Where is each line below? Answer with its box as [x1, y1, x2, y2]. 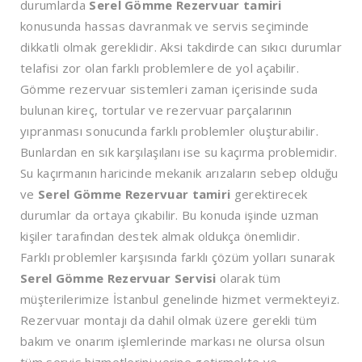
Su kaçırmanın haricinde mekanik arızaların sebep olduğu [20, 164, 339, 181]
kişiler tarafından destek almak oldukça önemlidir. [20, 227, 300, 244]
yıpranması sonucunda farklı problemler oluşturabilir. [20, 122, 318, 139]
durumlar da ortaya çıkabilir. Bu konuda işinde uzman [20, 206, 319, 223]
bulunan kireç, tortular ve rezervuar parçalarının [20, 101, 293, 118]
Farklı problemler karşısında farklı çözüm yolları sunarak [20, 248, 335, 265]
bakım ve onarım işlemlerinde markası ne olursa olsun [20, 332, 326, 349]
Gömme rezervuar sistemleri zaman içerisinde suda [20, 80, 318, 97]
